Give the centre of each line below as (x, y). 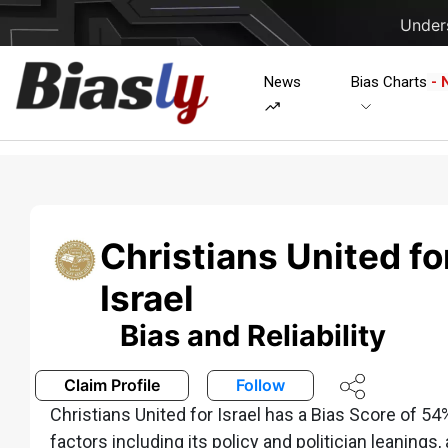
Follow (260, 385)
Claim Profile (112, 385)
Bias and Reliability (253, 335)
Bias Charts (388, 81)
